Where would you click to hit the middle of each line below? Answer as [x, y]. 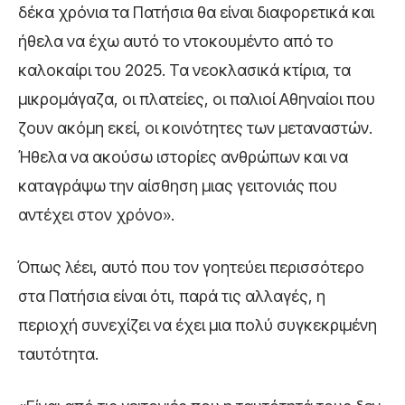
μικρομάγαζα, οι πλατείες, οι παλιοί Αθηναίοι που [197, 99]
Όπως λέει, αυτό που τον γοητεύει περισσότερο [191, 268]
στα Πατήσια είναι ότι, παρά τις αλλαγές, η [172, 297]
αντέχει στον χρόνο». [96, 215]
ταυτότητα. [58, 354]
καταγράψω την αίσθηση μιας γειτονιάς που [178, 186]
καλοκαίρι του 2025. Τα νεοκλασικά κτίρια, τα [184, 71]
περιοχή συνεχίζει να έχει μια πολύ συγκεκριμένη [198, 325]
